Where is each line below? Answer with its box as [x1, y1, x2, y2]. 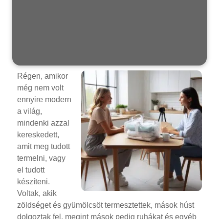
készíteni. [17, 177, 50, 186]
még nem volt [17, 83, 64, 92]
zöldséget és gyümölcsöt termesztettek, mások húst [17, 200, 194, 209]
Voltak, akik [17, 189, 57, 197]
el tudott [17, 165, 44, 174]
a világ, [17, 107, 42, 115]
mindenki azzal [17, 118, 69, 127]
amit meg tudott [17, 142, 70, 151]
